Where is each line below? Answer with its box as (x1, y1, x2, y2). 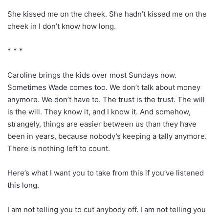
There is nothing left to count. (7, 143, 110, 153)
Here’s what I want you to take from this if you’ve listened (7, 168, 204, 177)
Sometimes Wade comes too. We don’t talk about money (7, 82, 200, 92)
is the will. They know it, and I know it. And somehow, (7, 107, 191, 116)
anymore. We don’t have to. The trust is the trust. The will (7, 94, 205, 104)
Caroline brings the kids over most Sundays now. (7, 70, 176, 80)
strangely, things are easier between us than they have (7, 119, 197, 129)
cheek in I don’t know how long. (7, 21, 116, 31)
